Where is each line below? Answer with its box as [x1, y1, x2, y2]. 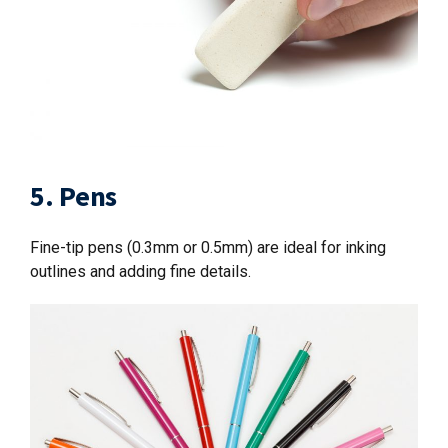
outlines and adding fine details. [30, 261, 251, 281]
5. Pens [30, 177, 118, 214]
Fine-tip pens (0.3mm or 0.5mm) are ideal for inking [30, 237, 386, 257]
